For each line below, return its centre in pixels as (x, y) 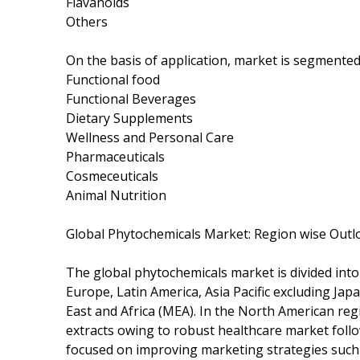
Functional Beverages (131, 98)
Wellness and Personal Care (150, 137)
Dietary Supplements (129, 118)
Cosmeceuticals (112, 176)
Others (87, 21)
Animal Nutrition (116, 195)
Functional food (113, 79)
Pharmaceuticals (115, 156)
